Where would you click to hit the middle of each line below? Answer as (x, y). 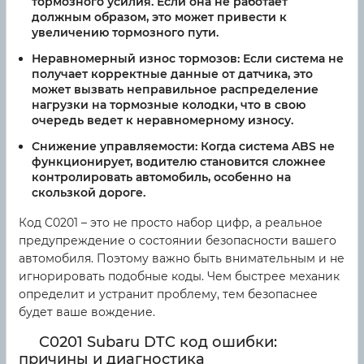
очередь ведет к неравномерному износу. (162, 121)
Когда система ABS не (266, 146)
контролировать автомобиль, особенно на (161, 177)
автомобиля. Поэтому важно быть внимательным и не (182, 258)
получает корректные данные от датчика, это (172, 74)
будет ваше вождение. (87, 312)
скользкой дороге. (89, 192)
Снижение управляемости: (115, 146)
